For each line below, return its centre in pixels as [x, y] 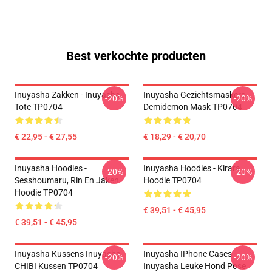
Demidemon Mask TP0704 [193, 107]
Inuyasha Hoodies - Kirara [192, 168]
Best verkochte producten [136, 56]
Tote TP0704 [39, 107]
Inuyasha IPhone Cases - [190, 254]
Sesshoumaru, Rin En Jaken [67, 180]
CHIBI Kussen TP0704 [56, 266]
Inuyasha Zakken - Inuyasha [67, 95]
